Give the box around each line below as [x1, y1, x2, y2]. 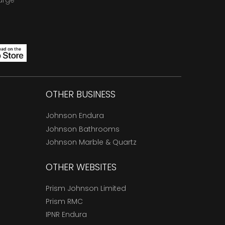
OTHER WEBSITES [46, 160, 117, 173]
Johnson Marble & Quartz [46, 137, 137, 148]
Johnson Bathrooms [46, 124, 120, 134]
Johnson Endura [46, 110, 104, 121]
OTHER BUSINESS [46, 88, 116, 101]
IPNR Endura [46, 209, 87, 220]
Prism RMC [46, 196, 83, 207]
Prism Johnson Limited [46, 183, 126, 193]
